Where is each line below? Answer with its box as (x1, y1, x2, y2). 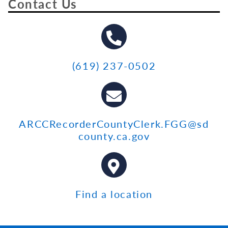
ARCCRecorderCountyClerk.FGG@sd (19, 118, 209, 130)
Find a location (75, 188, 153, 201)
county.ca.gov (78, 130, 150, 142)
